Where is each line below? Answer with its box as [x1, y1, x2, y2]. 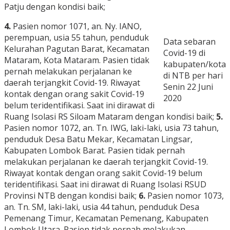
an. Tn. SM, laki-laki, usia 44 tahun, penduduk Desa [4, 201, 199, 213]
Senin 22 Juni [163, 81, 213, 93]
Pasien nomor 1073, [147, 190, 224, 202]
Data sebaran [163, 36, 216, 48]
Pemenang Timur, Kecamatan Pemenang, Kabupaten [4, 213, 208, 224]
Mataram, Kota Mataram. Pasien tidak [4, 54, 149, 66]
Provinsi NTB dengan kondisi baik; [4, 190, 139, 202]
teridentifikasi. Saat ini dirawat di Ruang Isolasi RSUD [4, 179, 206, 190]
